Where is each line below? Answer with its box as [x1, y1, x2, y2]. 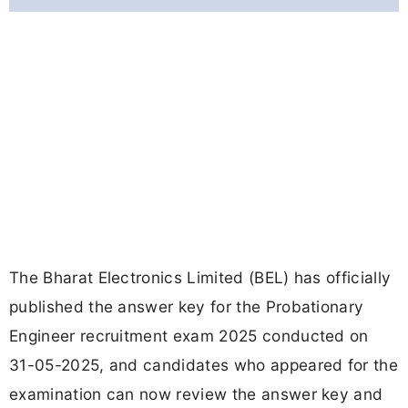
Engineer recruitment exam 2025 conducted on [9, 326, 369, 346]
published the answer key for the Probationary [9, 297, 364, 317]
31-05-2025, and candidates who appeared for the [9, 355, 399, 375]
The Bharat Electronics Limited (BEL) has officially [9, 268, 392, 288]
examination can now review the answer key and [9, 384, 383, 404]
